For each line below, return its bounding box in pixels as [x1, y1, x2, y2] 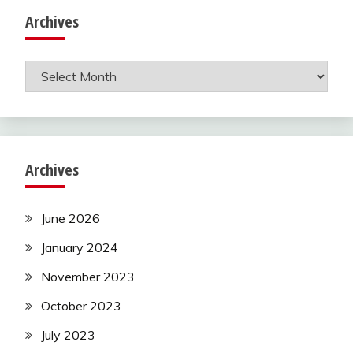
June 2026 [41, 210, 100, 227]
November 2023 [41, 268, 135, 284]
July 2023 [41, 326, 95, 343]
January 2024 [41, 240, 118, 256]
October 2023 [41, 297, 121, 314]
